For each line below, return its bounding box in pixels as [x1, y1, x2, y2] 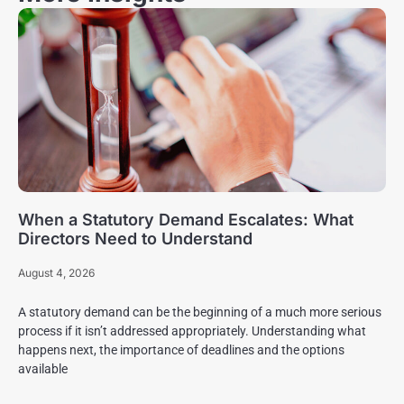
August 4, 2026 [18, 265, 95, 280]
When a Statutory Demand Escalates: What [18, 209, 353, 229]
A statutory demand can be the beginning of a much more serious [18, 304, 381, 319]
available [18, 361, 68, 376]
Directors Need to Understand [18, 228, 252, 248]
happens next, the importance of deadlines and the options [18, 342, 344, 357]
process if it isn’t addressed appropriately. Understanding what [18, 323, 366, 338]
